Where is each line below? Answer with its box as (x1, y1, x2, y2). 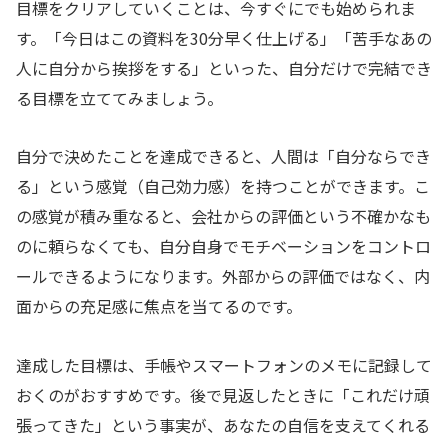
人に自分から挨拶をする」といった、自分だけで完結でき (16, 55, 432, 80)
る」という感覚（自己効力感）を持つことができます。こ (16, 174, 430, 199)
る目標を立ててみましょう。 (16, 85, 223, 110)
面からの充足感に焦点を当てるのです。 (16, 294, 302, 319)
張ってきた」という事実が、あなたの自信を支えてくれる (16, 413, 430, 438)
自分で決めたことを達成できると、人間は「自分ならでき (16, 144, 431, 169)
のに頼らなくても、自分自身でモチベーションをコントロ (16, 234, 431, 259)
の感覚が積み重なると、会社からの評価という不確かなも (16, 204, 431, 229)
